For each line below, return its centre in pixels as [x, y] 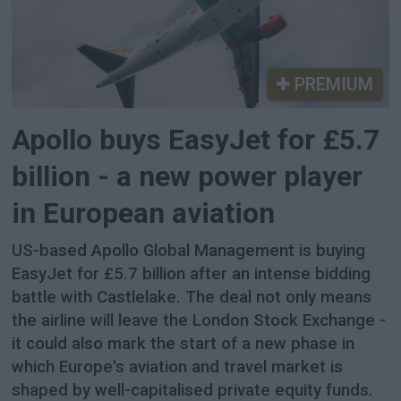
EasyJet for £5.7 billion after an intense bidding [192, 274]
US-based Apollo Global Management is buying [189, 251]
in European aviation [144, 213]
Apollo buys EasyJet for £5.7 [196, 140]
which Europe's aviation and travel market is [178, 367]
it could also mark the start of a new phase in [183, 344]
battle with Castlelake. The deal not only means [192, 298]
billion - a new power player [188, 176]
